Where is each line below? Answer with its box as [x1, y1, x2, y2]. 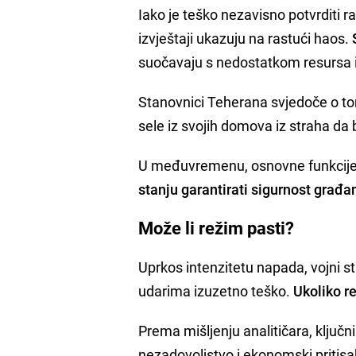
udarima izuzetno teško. [138, 281, 294, 300]
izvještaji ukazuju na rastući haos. [138, 28, 353, 48]
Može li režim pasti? [138, 215, 295, 239]
